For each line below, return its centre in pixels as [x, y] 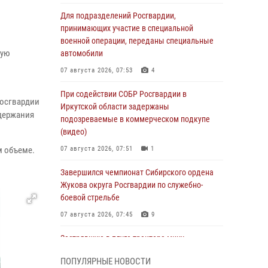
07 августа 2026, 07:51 [97, 149]
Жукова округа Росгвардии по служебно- [132, 185]
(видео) [74, 132]
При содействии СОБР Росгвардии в [124, 94]
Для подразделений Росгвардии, [118, 16]
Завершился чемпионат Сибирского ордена [137, 172]
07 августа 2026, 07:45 [97, 214]
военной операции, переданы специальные [137, 41]
